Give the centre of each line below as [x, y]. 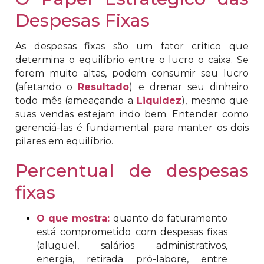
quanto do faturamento [170, 218]
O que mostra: [75, 218]
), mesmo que [215, 100]
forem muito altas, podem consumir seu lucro [132, 73]
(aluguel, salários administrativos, [132, 245]
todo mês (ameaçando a [76, 100]
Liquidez [159, 100]
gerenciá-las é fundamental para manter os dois [132, 127]
